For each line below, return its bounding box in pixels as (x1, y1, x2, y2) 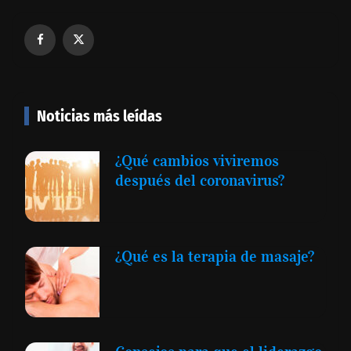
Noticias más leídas (37, 106, 162, 125)
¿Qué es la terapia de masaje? (115, 246, 314, 266)
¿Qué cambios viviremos (115, 150, 279, 170)
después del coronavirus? (115, 170, 284, 190)
